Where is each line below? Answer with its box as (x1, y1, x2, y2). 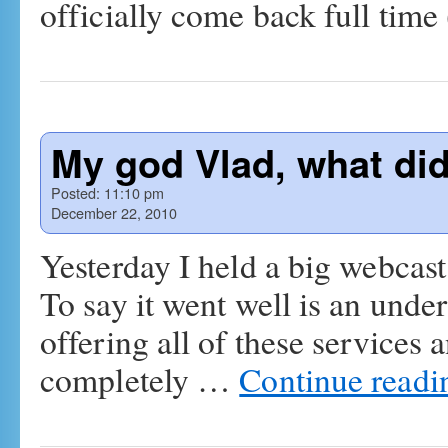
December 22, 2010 (51, 202, 177, 223)
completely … (40, 357, 240, 401)
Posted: (51, 182, 100, 203)
